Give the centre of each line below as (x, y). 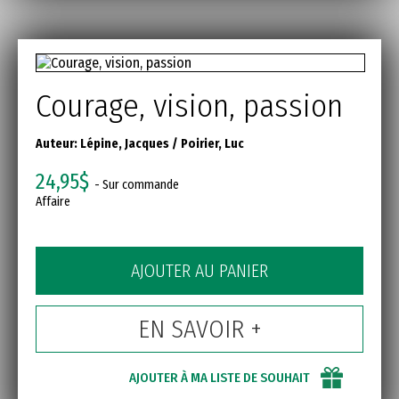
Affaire (53, 202)
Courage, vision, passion (189, 106)
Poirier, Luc (212, 144)
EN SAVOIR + (199, 330)
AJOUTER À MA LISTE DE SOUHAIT (220, 378)
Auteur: (58, 144)
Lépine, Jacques (125, 144)
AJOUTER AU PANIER (199, 271)
